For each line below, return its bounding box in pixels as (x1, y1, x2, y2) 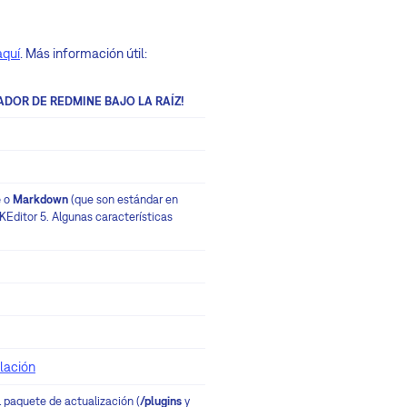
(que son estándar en (71, 192, 178, 206)
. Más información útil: (20, 45, 147, 61)
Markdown (13, 192, 71, 206)
